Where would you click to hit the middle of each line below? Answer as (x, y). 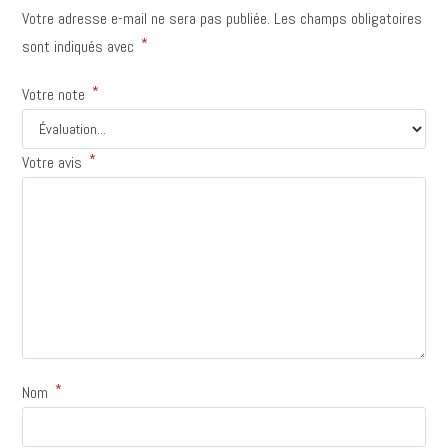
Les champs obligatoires (348, 18)
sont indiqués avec (80, 46)
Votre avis (54, 162)
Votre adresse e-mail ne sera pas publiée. (146, 18)
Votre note (56, 94)
